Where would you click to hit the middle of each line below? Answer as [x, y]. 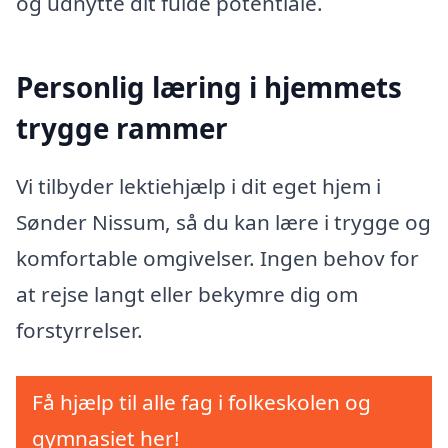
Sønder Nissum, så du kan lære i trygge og [223, 221]
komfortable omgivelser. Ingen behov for [217, 257]
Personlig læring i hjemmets [209, 87]
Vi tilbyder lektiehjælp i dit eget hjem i [198, 185]
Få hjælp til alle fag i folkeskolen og [201, 401]
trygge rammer [122, 128]
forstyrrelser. [79, 329]
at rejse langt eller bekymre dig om [187, 293]
